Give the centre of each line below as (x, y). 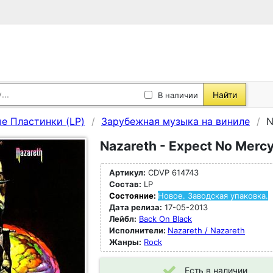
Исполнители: (138, 230)
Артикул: (127, 172)
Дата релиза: (136, 207)
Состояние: (133, 196)
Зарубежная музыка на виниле (175, 121)
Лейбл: (123, 219)
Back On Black (165, 219)
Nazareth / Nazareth (206, 230)
